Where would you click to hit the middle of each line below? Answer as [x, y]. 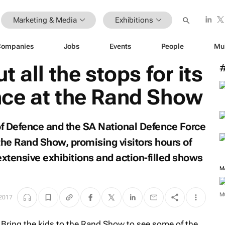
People [172, 46]
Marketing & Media [45, 20]
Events [120, 46]
